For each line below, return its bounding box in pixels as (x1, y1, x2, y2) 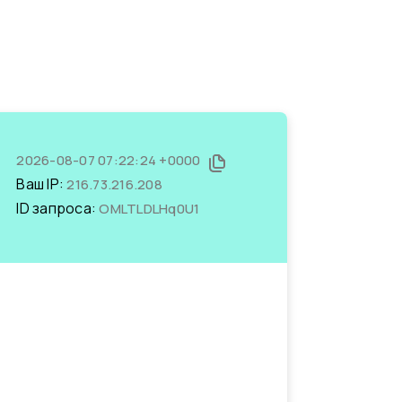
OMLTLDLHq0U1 (99, 199, 200, 218)
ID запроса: (16, 198, 100, 218)
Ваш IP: (16, 174, 67, 194)
